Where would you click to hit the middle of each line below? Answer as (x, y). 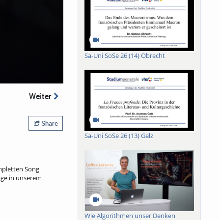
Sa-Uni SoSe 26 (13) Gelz (119, 136)
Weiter (41, 96)
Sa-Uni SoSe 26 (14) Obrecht (125, 56)
